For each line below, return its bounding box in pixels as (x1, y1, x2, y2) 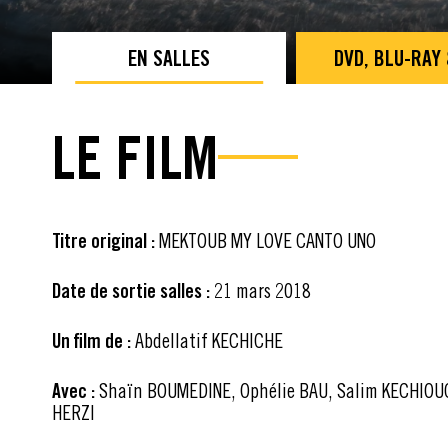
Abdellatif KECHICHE (131, 328, 283, 352)
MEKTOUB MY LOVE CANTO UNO (159, 228, 376, 252)
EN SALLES (128, 44, 211, 71)
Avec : (52, 378, 95, 403)
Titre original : (52, 228, 159, 253)
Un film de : (52, 328, 131, 353)
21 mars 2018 (214, 278, 311, 302)
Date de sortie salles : (52, 278, 214, 303)
